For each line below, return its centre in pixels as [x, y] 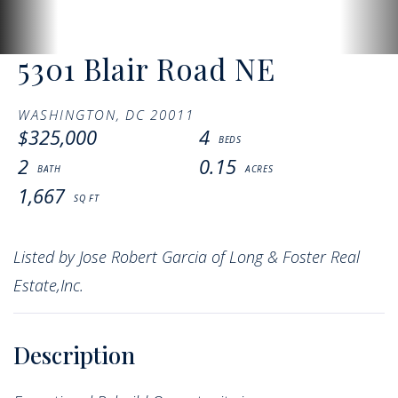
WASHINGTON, [69, 114]
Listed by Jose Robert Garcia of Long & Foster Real [187, 256]
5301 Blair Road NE [147, 68]
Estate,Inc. [48, 285]
